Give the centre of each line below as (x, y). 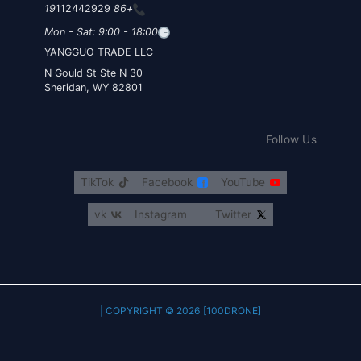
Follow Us (291, 139)
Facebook (167, 182)
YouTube (243, 182)
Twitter (233, 214)
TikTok (97, 182)
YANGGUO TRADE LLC (99, 52)
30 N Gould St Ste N (136, 73)
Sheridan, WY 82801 (93, 87)
